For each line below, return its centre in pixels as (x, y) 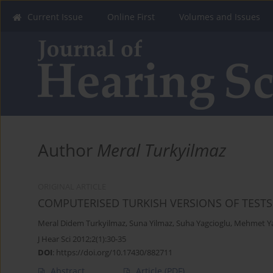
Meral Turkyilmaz (161, 150)
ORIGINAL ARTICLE (72, 187)
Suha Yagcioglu (203, 224)
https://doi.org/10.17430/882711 (114, 253)
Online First (131, 17)
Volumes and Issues (220, 17)
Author (67, 150)
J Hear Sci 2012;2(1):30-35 (82, 239)
